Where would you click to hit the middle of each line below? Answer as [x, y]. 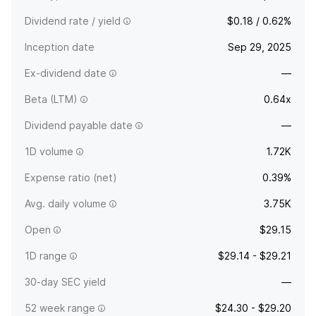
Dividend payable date [79, 125]
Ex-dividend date [66, 73]
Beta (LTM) [51, 99]
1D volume [49, 151]
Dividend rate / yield [73, 21]
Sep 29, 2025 [260, 47]
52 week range [60, 308]
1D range [46, 256]
